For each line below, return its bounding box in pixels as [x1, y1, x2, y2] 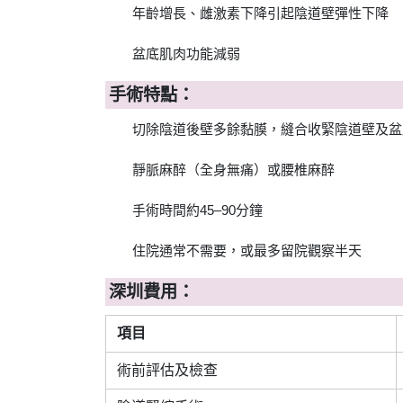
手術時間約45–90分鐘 [132, 201, 263, 218]
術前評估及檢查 [117, 362, 218, 378]
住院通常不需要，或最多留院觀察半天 [132, 242, 362, 258]
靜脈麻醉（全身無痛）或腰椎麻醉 [132, 161, 335, 177]
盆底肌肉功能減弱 [132, 46, 240, 62]
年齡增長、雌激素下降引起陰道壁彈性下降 [132, 5, 389, 22]
